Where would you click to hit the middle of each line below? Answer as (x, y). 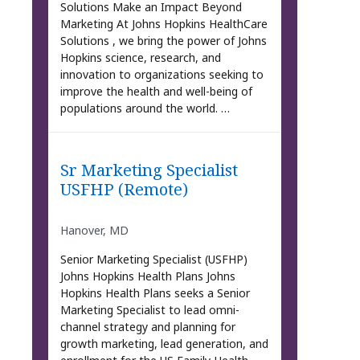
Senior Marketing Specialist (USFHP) (153, 260)
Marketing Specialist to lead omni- (149, 310)
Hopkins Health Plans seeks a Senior (155, 293)
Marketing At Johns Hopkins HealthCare (164, 23)
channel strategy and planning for (147, 327)
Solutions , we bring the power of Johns (163, 40)
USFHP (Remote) (124, 188)
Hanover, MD (94, 231)
